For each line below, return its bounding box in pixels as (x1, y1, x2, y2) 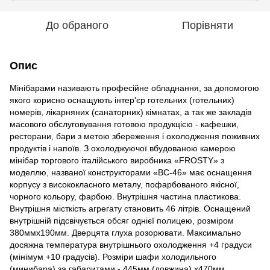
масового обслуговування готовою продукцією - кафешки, (10, 119, 239, 129)
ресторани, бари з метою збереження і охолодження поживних (10, 131, 260, 141)
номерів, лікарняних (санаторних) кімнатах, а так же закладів (10, 107, 251, 117)
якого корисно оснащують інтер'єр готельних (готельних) (10, 95, 234, 105)
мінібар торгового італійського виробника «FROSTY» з (10, 155, 224, 165)
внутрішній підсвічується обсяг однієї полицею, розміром (10, 216, 234, 225)
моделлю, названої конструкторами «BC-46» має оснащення (10, 168, 252, 177)
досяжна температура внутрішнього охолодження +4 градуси (10, 240, 252, 250)
